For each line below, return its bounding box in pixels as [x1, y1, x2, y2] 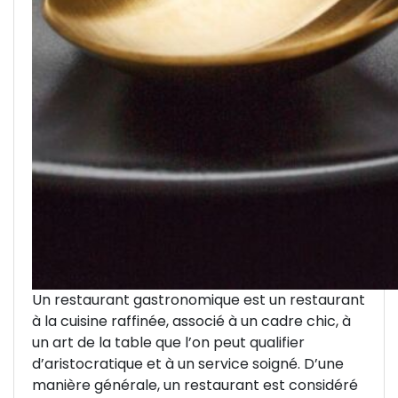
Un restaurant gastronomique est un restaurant [32, 289, 365, 310]
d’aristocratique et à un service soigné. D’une [32, 353, 344, 374]
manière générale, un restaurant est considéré [32, 374, 358, 395]
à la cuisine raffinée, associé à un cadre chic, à [32, 310, 351, 331]
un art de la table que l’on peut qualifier [32, 331, 305, 353]
